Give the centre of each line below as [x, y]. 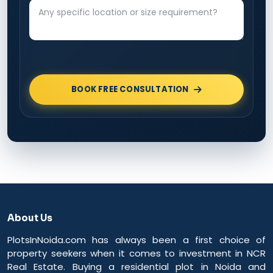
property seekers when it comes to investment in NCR [136, 253]
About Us [30, 218]
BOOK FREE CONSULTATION [130, 90]
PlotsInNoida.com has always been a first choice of [136, 239]
